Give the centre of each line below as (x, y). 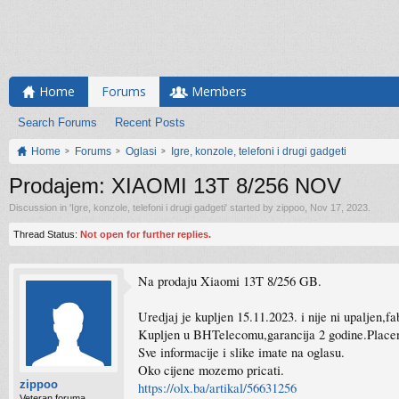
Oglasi (141, 151)
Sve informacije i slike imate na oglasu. (241, 352)
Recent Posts (150, 122)
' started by (251, 208)
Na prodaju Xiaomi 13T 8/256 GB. (230, 281)
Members (219, 91)
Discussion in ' (40, 208)
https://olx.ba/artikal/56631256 (217, 388)
